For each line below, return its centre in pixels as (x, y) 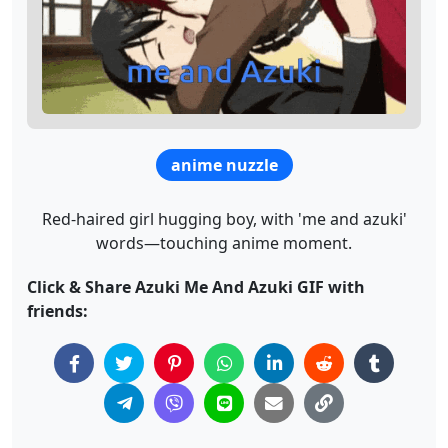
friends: (57, 311)
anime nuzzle (224, 165)
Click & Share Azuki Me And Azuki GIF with (196, 287)
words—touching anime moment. (224, 243)
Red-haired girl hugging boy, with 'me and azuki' (224, 219)
